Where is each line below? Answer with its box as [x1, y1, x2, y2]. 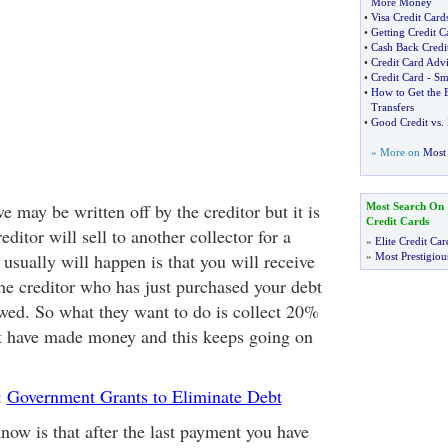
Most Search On [365, 200, 444, 212]
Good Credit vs [370, 116, 441, 128]
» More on [370, 146, 423, 158]
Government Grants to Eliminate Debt [6, 384, 282, 408]
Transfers [370, 101, 414, 113]
